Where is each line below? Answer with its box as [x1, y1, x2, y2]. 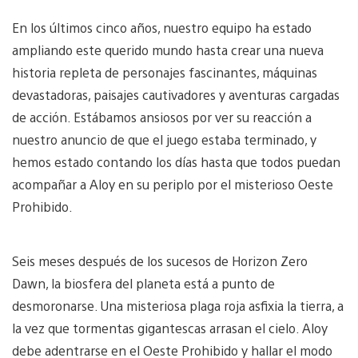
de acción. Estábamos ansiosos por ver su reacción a [12, 108, 312, 125]
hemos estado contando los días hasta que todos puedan [12, 153, 340, 170]
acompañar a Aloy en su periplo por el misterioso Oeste [12, 175, 333, 193]
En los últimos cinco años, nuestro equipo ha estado [12, 18, 312, 36]
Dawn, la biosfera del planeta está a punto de [12, 274, 275, 292]
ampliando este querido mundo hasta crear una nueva [12, 41, 324, 58]
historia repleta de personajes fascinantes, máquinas [12, 63, 317, 81]
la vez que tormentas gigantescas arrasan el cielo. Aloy [12, 319, 328, 336]
